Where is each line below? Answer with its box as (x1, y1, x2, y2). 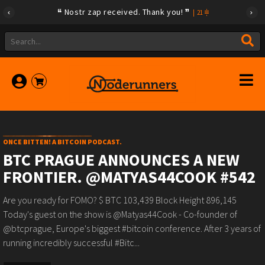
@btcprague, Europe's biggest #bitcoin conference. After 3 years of (3, 222, 261, 234)
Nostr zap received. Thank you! (64, 7, 183, 17)
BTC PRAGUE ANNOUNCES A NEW (3, 149, 240, 170)
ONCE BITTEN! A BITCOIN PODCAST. (3, 137, 122, 146)
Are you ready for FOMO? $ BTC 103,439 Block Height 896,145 (3, 194, 237, 206)
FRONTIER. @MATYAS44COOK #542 (3, 166, 256, 188)
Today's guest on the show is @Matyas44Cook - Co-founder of (3, 208, 237, 220)
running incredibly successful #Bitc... (3, 237, 140, 248)
